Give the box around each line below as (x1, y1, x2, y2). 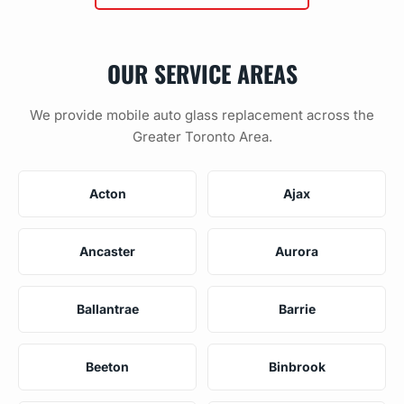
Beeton (86, 358, 129, 374)
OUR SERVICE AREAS (106, 55, 298, 90)
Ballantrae (76, 300, 139, 317)
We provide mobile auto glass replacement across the (30, 106, 374, 124)
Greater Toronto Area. (132, 127, 272, 145)
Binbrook (268, 358, 326, 374)
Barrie (278, 300, 316, 317)
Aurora (275, 243, 318, 259)
